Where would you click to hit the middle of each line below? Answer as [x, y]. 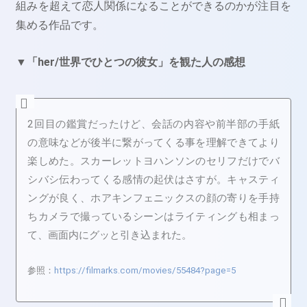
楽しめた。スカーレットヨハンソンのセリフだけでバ [153, 161]
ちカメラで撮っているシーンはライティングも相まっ [153, 216]
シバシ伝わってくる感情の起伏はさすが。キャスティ [153, 179]
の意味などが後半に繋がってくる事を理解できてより [153, 142]
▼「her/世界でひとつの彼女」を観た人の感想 [131, 62]
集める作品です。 [60, 25]
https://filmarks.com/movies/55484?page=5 [145, 271]
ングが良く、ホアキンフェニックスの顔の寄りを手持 [153, 198]
